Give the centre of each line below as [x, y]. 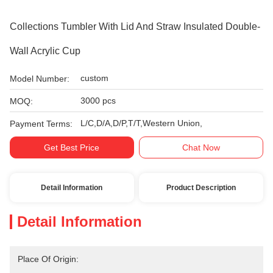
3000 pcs [98, 101]
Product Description [201, 188]
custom [94, 78]
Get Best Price [72, 147]
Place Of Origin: [48, 259]
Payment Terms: [41, 124]
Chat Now [201, 147]
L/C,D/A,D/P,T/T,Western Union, [141, 123]
